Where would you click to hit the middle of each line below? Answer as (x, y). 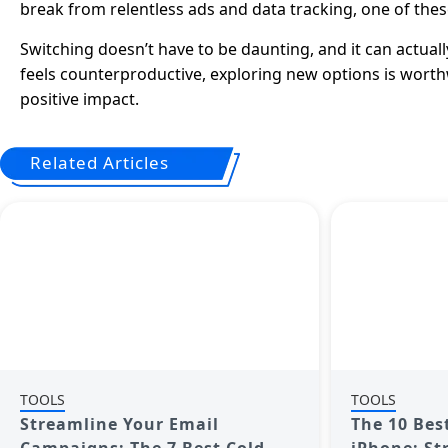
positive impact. (79, 99)
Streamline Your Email (119, 424)
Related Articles (99, 162)
